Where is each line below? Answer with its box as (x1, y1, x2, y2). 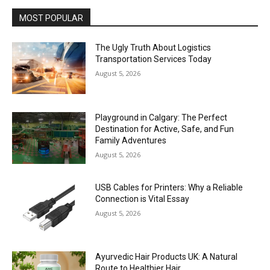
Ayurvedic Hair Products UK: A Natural (95, 252, 238, 262)
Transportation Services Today (95, 54, 212, 64)
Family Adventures (95, 135, 167, 145)
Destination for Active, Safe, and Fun (95, 124, 234, 134)
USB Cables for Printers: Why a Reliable (95, 182, 243, 192)
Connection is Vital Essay (95, 193, 190, 204)
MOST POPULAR (19, 13, 83, 24)
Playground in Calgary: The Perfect (95, 112, 228, 122)
